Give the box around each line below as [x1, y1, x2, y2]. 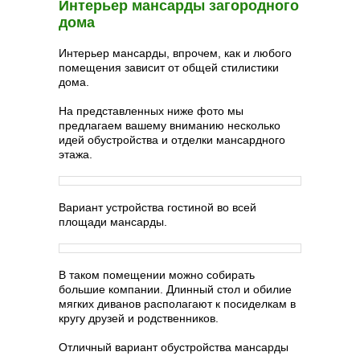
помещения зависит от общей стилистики [59, 61, 279, 74]
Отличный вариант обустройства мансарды [59, 341, 288, 354]
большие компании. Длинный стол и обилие [59, 283, 292, 296]
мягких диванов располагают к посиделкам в [59, 297, 296, 310]
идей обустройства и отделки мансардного [59, 133, 285, 146]
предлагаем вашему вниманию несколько [59, 119, 280, 132]
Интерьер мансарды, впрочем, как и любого [59, 47, 292, 59]
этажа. [59, 148, 92, 161]
